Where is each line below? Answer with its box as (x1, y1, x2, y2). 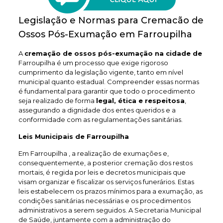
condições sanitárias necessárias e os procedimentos (18, 197, 191, 205)
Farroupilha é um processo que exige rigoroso (18, 59, 168, 67)
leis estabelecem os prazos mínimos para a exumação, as (18, 187, 203, 195)
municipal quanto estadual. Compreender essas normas (18, 78, 199, 86)
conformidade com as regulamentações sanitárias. (18, 115, 183, 123)
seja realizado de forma (18, 97, 96, 105)
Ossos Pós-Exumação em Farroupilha (18, 29, 192, 40)
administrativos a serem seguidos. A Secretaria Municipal (18, 206, 201, 214)
